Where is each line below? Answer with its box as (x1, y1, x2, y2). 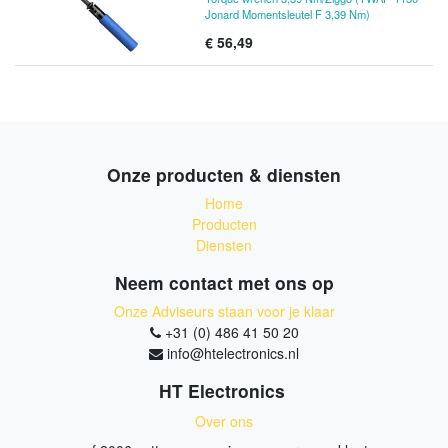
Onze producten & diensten (107, 162, 341, 187)
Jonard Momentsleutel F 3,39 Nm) (205, 6, 370, 22)
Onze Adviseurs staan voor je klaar (113, 301, 335, 321)
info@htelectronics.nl (167, 343, 299, 363)
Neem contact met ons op (114, 270, 334, 295)
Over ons (195, 411, 253, 431)
